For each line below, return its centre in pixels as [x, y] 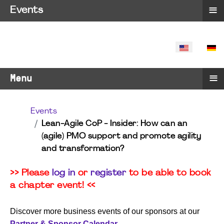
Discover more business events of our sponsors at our [105, 211]
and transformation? [82, 149]
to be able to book [168, 173]
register [108, 173]
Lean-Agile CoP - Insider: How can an [114, 124]
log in [63, 173]
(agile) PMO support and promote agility [121, 136]
